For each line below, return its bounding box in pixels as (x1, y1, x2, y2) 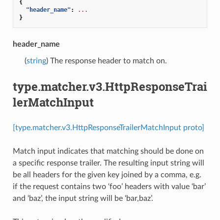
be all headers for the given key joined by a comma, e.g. (12, 170, 201, 179)
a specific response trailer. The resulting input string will (12, 159, 204, 167)
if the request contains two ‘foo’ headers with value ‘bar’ (12, 182, 206, 191)
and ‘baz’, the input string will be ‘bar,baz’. (12, 194, 153, 202)
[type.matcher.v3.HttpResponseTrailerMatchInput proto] (12, 123, 204, 132)
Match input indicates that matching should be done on (12, 147, 204, 155)
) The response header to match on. (46, 56, 167, 65)
